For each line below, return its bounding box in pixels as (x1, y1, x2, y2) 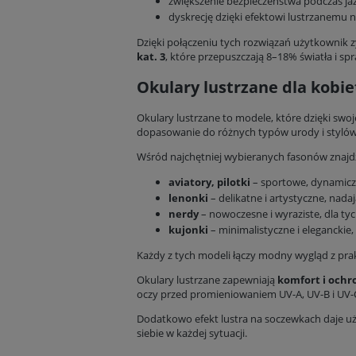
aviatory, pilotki (168, 175, 250, 190)
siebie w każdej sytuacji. (137, 326, 247, 341)
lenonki (168, 191, 208, 206)
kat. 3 (137, 49, 165, 64)
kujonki (168, 222, 208, 238)
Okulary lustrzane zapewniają (137, 273, 277, 288)
